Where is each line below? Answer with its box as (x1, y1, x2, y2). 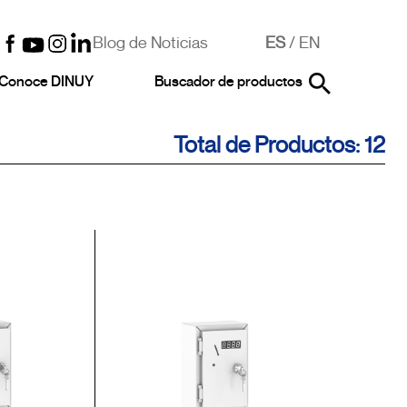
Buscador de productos (154, 73, 303, 91)
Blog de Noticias (93, 33, 208, 53)
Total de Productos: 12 (174, 131, 385, 159)
